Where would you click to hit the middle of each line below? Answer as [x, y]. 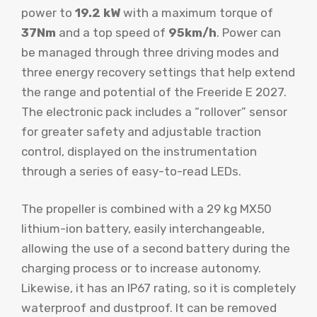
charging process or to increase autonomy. [141, 269]
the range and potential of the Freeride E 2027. [154, 92]
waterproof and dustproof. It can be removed [149, 308]
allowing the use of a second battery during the [156, 249]
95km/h [192, 32]
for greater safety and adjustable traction [141, 131]
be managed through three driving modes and [150, 52]
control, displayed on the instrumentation [139, 151]
